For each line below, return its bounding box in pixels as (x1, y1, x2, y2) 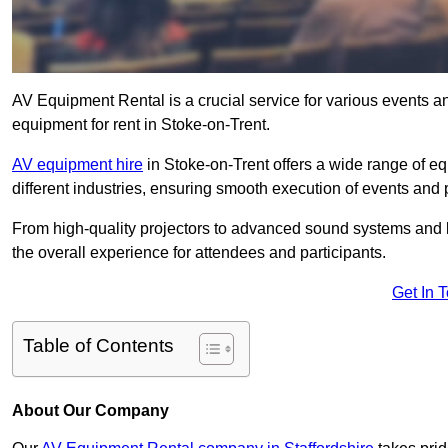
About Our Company (12, 402, 169, 420)
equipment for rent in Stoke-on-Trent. (12, 116, 270, 134)
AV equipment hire (12, 156, 143, 174)
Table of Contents (23, 335, 174, 357)
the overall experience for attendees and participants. (12, 244, 386, 262)
